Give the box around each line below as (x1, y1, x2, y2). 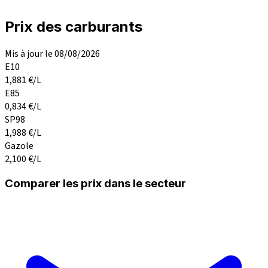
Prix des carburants (5, 17, 142, 35)
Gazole (5, 139, 33, 153)
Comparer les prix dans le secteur (5, 176, 186, 191)
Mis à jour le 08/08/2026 (5, 47, 100, 60)
